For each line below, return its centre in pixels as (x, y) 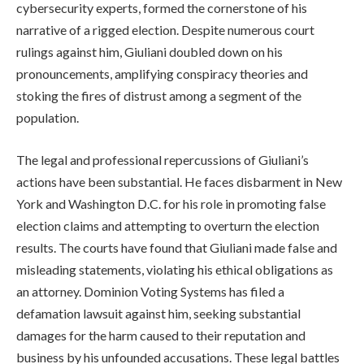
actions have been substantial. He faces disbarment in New (179, 181)
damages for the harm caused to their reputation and (161, 335)
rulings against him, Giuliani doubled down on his (149, 51)
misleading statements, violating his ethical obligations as (175, 269)
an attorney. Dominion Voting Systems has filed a (150, 291)
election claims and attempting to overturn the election (168, 225)
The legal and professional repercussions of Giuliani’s (162, 159)
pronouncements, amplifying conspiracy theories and (162, 73)
